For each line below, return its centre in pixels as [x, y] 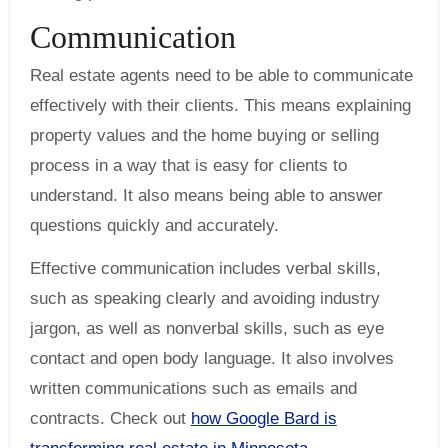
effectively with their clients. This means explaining [220, 106]
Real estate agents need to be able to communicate [221, 76]
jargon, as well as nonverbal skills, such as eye [206, 329]
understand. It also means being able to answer [206, 196]
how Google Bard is [263, 419]
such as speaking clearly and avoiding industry [204, 299]
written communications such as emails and [193, 389]
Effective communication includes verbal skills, [205, 269]
